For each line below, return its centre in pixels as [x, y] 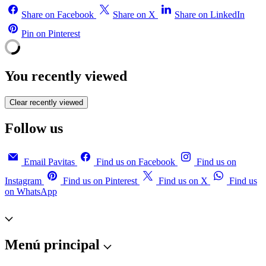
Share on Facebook [58, 14]
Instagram [23, 181]
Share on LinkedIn [210, 14]
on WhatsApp [31, 192]
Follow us [34, 129]
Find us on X [183, 181]
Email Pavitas [49, 162]
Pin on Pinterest [51, 33]
